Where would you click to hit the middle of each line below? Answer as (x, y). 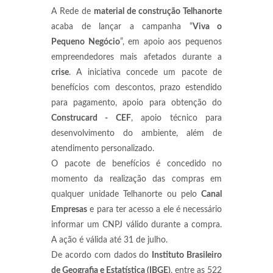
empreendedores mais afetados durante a (136, 57)
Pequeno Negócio (86, 42)
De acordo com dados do (102, 255)
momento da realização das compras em (136, 179)
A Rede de (73, 12)
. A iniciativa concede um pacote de (145, 73)
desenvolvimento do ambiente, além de (136, 133)
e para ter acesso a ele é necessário (154, 210)
